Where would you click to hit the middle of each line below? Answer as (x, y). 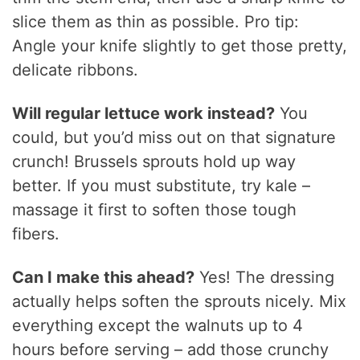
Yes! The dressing (265, 277)
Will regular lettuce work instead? (144, 113)
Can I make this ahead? (104, 277)
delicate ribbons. (76, 70)
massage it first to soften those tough (155, 209)
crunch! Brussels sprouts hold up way (154, 161)
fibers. (36, 233)
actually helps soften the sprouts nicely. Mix (180, 301)
